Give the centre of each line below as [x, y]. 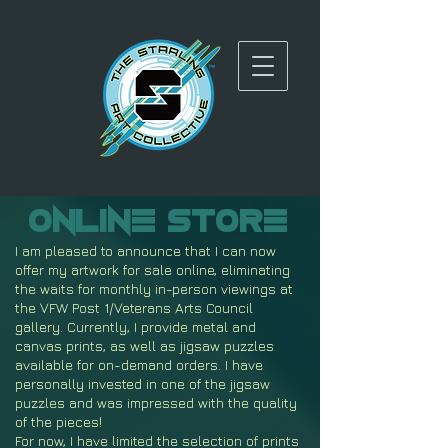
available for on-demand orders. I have [139, 364]
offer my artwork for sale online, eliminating [152, 269]
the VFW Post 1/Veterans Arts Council [134, 307]
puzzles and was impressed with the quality [156, 402]
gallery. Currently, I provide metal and [135, 326]
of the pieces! [58, 421]
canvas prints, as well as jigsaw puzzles [144, 345]
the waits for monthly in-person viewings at [154, 288]
